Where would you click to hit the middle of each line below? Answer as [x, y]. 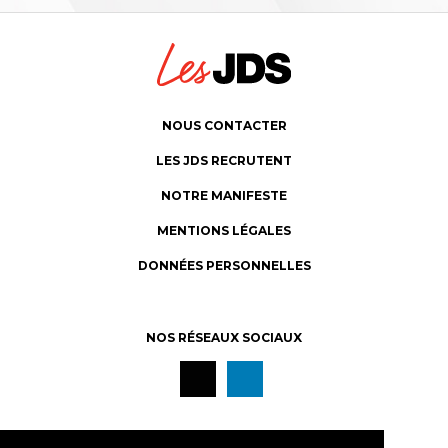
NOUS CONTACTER [224, 125]
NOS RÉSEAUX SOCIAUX [224, 337]
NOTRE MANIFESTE [224, 195]
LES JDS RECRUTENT [224, 160]
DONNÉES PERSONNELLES [224, 265]
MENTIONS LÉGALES [224, 230]
